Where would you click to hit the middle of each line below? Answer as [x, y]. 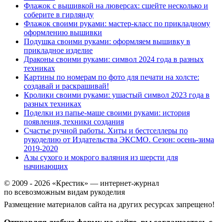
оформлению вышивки [63, 33]
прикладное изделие [58, 51]
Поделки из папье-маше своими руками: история [107, 113]
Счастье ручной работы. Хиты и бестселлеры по [106, 131]
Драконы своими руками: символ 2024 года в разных [114, 59]
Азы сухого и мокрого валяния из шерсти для [101, 158]
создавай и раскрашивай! [66, 86]
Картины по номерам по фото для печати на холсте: [111, 77]
